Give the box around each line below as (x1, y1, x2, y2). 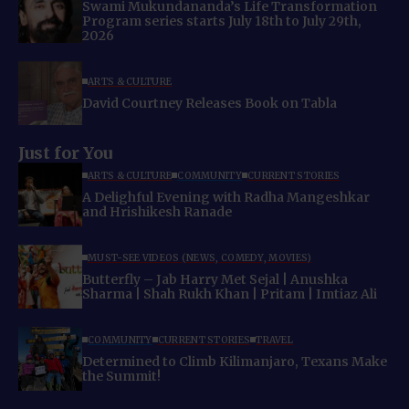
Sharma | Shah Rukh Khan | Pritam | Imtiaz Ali (82, 285, 377, 302)
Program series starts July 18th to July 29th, (82, 12, 362, 29)
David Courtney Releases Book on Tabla (82, 94, 337, 111)
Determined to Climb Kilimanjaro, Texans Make (82, 352, 387, 370)
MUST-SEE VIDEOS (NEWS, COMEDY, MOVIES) (88, 251, 312, 264)
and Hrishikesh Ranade (82, 203, 232, 220)
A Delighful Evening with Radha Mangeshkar (82, 188, 370, 205)
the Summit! (82, 367, 161, 384)
